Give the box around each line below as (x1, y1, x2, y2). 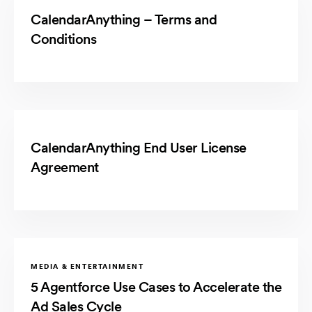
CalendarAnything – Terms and (31, 10, 217, 28)
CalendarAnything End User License (31, 139, 247, 156)
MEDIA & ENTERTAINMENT (31, 261, 144, 270)
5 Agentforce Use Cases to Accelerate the (31, 278, 281, 295)
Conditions (31, 30, 96, 47)
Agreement (31, 158, 99, 175)
